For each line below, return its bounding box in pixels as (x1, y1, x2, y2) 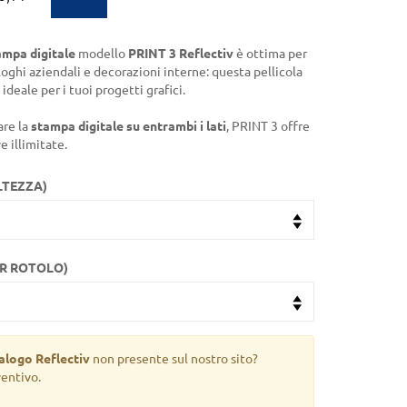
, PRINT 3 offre (226, 119, 310, 134)
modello (75, 46, 128, 61)
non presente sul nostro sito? (90, 352, 258, 366)
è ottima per (233, 46, 307, 61)
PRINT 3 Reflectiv (128, 46, 233, 61)
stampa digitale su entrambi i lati (31, 119, 226, 134)
